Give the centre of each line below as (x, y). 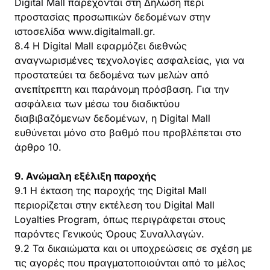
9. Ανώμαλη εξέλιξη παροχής (85, 176)
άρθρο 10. (38, 147)
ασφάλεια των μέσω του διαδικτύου (97, 104)
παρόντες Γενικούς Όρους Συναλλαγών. (109, 234)
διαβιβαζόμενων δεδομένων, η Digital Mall (112, 118)
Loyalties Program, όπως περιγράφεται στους (120, 219)
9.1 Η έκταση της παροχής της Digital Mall (111, 190)
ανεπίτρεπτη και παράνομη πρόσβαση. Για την (122, 89)
